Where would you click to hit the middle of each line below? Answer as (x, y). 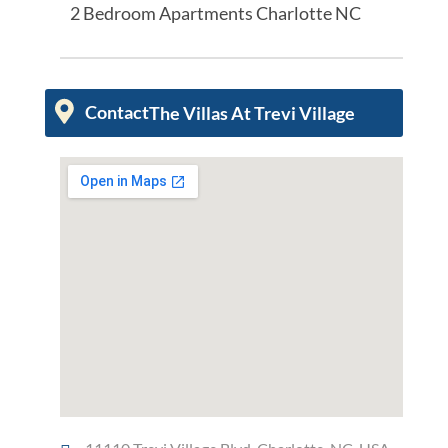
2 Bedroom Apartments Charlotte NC (215, 13)
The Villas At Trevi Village (251, 113)
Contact (116, 112)
